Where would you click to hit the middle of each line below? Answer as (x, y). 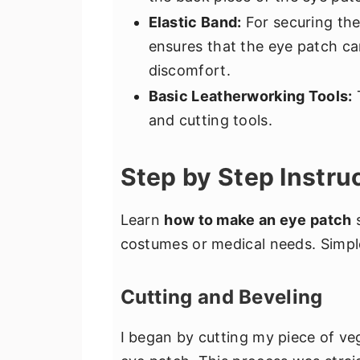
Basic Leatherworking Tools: (250, 96)
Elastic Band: (195, 22)
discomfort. (189, 70)
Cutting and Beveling (221, 297)
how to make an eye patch (258, 220)
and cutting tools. (210, 120)
